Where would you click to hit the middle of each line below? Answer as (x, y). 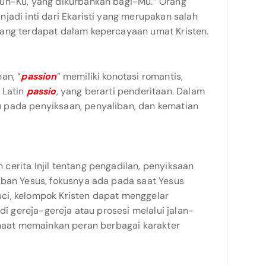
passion (39, 76)
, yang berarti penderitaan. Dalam (130, 91)
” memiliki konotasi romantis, (120, 76)
